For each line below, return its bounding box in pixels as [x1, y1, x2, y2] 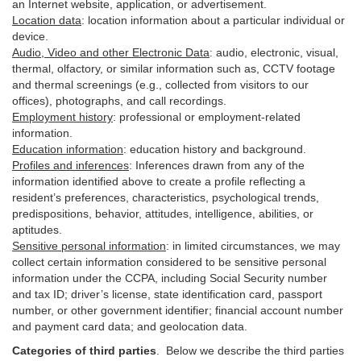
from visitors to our [210, 78, 309, 91]
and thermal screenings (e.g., [12, 78, 165, 91]
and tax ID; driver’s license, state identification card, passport [12, 288, 322, 301]
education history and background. [127, 143, 306, 156]
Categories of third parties [12, 344, 156, 357]
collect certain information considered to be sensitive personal [12, 255, 326, 268]
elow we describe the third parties [173, 344, 344, 357]
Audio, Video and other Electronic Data [12, 46, 210, 59]
